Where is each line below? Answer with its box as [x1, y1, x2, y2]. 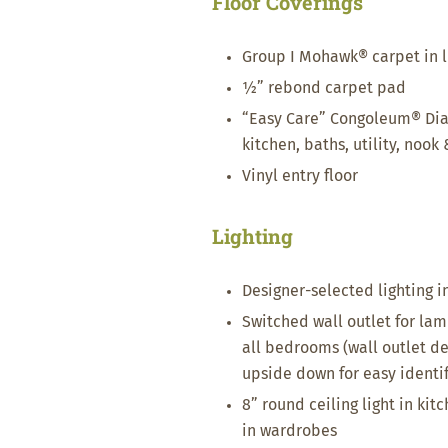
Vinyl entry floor [242, 168, 358, 184]
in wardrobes [242, 423, 337, 439]
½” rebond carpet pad [242, 80, 406, 96]
